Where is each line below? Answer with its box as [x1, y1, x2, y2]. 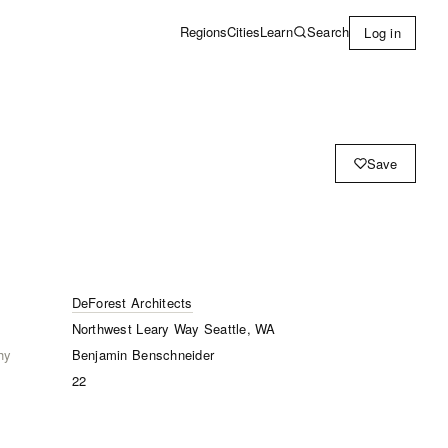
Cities [226, 22, 260, 41]
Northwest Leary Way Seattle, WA [71, 319, 276, 338]
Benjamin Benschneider [71, 345, 215, 364]
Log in [364, 23, 401, 42]
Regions [179, 22, 227, 41]
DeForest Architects [71, 293, 193, 312]
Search [306, 21, 350, 41]
